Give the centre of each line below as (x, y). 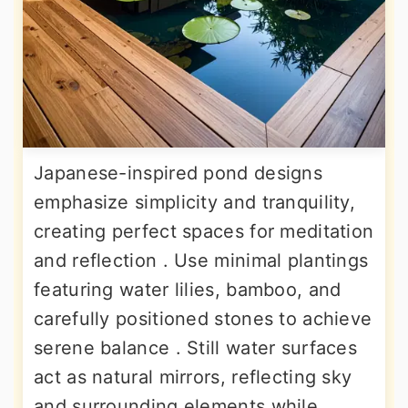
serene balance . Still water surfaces (196, 348)
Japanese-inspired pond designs (178, 173)
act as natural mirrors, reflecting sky (193, 377)
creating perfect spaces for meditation (204, 232)
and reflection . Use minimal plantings (201, 261)
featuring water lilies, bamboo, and (188, 290)
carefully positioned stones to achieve (203, 319)
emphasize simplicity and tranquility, (195, 203)
